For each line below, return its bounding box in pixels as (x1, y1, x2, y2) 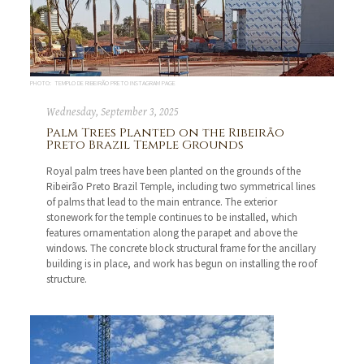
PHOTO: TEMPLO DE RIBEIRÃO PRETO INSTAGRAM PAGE (30, 79, 176, 88)
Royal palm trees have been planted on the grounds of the (46, 164, 301, 179)
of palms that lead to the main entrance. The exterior (46, 195, 278, 210)
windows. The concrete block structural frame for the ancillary (46, 241, 317, 256)
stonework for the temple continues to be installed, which (46, 210, 298, 225)
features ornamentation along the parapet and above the (46, 226, 298, 240)
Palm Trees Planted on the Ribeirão (46, 124, 285, 142)
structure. (46, 272, 88, 287)
